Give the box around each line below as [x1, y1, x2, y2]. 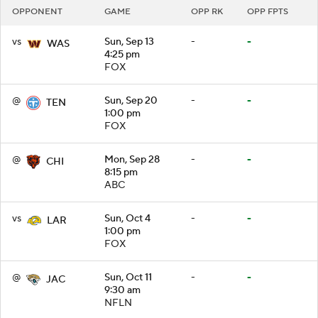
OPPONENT [12, 6, 62, 17]
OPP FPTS [247, 6, 288, 17]
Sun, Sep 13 [104, 35, 154, 48]
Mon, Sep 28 [104, 153, 160, 166]
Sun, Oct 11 [104, 270, 152, 284]
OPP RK [191, 6, 223, 17]
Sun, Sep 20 [104, 94, 158, 107]
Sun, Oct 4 [104, 212, 150, 225]
